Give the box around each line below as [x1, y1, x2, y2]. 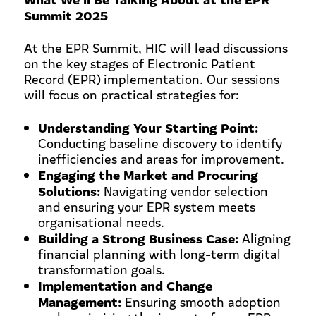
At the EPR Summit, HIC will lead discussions [23, 39, 288, 56]
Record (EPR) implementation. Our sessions [23, 70, 279, 87]
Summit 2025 [23, 5, 108, 24]
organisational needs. [37, 213, 164, 231]
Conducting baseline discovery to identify [37, 134, 282, 152]
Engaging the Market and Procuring [37, 164, 258, 183]
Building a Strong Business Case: [37, 228, 238, 247]
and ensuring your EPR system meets [37, 197, 255, 215]
